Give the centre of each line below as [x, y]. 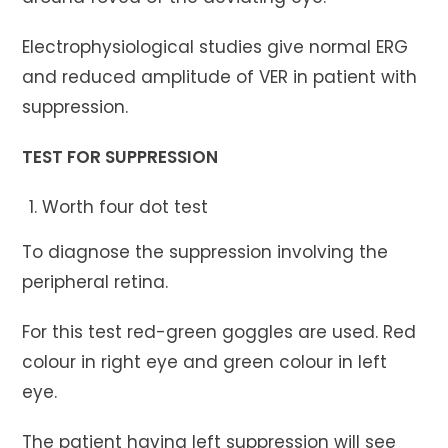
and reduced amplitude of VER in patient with [220, 76]
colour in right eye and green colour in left [205, 361]
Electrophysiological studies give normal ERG [215, 46]
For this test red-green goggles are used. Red [219, 331]
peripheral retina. [95, 281]
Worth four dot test [125, 206]
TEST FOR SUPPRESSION [162, 156]
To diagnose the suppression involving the [205, 251]
